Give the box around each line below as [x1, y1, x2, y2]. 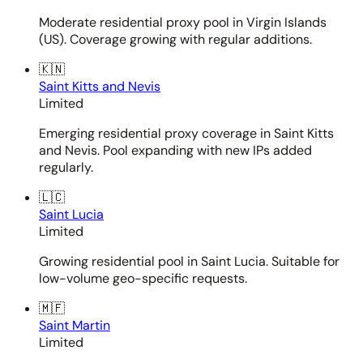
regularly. [39, 158, 93, 176]
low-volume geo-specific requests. [39, 269, 247, 287]
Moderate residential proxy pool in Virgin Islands [39, 13, 327, 31]
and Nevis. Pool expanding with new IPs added [39, 141, 312, 159]
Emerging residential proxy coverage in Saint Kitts [39, 124, 334, 142]
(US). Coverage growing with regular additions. [39, 30, 312, 48]
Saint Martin [39, 316, 110, 334]
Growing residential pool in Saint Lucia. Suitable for [39, 252, 340, 270]
